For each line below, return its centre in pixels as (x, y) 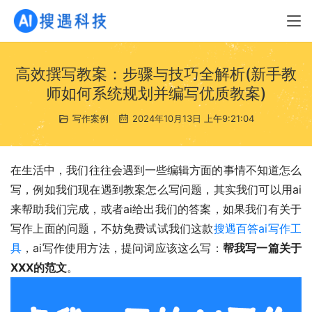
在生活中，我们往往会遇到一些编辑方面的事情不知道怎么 (156, 170)
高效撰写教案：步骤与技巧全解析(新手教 (156, 74)
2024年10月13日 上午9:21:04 (192, 118)
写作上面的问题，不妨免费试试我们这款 (112, 228)
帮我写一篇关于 (262, 248)
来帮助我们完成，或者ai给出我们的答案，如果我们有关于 (156, 209)
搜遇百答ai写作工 (258, 228)
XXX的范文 (39, 267)
